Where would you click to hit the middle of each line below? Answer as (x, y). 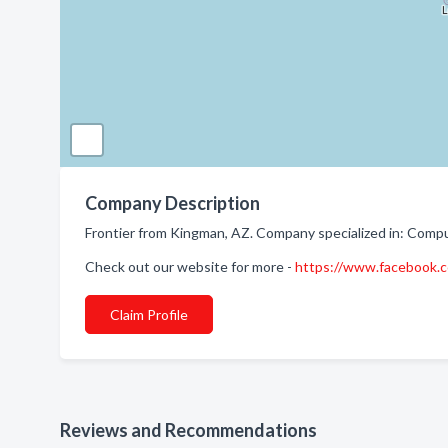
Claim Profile (149, 314)
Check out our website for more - (190, 266)
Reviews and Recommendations (188, 430)
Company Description (172, 203)
